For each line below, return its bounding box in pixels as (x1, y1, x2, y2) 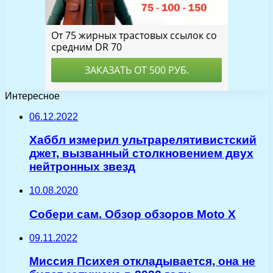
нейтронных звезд (29, 160, 135, 174)
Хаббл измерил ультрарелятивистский (29, 133, 257, 147)
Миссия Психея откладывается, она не (29, 255, 255, 268)
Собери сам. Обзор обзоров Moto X (29, 207, 236, 221)
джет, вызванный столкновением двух (29, 147, 253, 160)
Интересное (5, 90, 60, 101)
